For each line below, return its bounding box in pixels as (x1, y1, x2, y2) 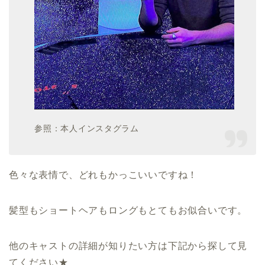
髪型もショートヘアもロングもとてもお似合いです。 (9, 205, 248, 216)
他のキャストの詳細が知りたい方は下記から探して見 (9, 241, 248, 251)
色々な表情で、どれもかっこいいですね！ (9, 170, 198, 180)
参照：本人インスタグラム (34, 124, 139, 133)
